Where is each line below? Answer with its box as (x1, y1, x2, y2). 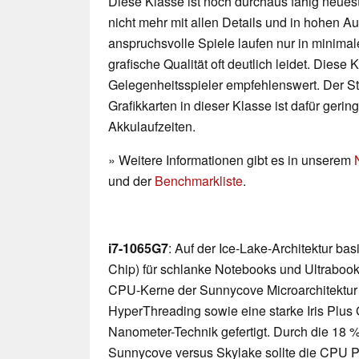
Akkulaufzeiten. (108, 117, 196, 136)
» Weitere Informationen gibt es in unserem (108, 151, 354, 170)
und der (108, 171, 155, 191)
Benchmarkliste (155, 171, 243, 191)
